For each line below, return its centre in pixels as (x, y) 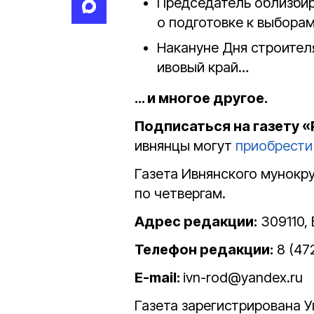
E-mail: (159, 277)
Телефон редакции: (204, 249)
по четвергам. (182, 193)
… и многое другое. (201, 98)
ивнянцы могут (185, 145)
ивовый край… (203, 67)
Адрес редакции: (196, 221)
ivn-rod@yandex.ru (243, 277)
